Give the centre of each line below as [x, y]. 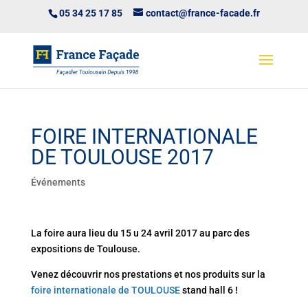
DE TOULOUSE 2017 [122, 157]
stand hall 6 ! [209, 290]
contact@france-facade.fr [203, 13]
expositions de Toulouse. [85, 249]
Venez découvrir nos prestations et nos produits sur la [148, 274]
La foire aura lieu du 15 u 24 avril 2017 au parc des [140, 233]
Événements [58, 182]
